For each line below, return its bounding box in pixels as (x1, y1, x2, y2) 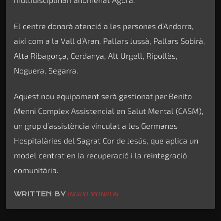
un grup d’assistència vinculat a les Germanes (14, 120, 178, 130)
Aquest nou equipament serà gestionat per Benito (14, 91, 192, 101)
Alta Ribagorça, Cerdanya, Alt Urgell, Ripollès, (14, 50, 178, 60)
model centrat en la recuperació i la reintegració (14, 150, 187, 160)
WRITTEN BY (14, 190, 68, 198)
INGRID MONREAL (68, 190, 121, 198)
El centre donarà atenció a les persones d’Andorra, (14, 21, 194, 31)
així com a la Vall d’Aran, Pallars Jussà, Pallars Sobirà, (14, 36, 205, 45)
